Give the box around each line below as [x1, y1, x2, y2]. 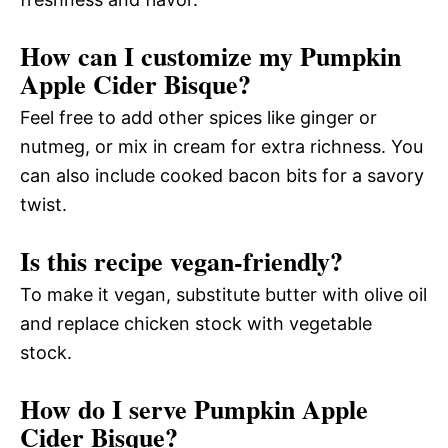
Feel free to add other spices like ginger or [20, 106, 377, 128]
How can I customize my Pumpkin [20, 36, 401, 75]
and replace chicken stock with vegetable [20, 312, 372, 334]
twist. [20, 193, 67, 215]
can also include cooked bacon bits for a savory [20, 164, 424, 186]
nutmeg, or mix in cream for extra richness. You [20, 135, 423, 157]
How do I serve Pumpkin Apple [20, 389, 368, 428]
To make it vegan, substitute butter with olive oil [20, 283, 427, 305]
